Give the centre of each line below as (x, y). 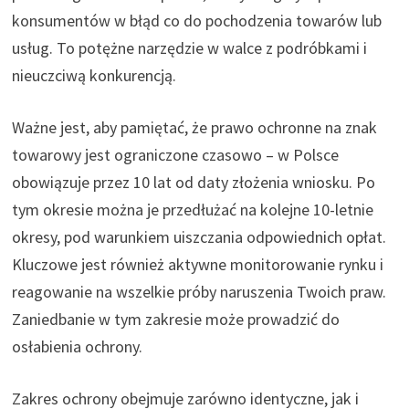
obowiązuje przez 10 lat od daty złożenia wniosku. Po (193, 182)
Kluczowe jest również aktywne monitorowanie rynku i (197, 264)
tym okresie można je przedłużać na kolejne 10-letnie (192, 209)
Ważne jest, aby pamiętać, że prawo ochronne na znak (194, 127)
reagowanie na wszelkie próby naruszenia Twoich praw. (199, 291)
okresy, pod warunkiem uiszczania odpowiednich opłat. (199, 236)
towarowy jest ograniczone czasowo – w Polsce (175, 154)
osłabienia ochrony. (77, 346)
